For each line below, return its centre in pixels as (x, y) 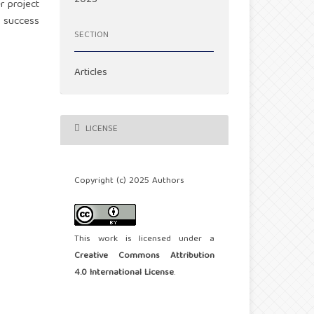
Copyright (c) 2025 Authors (130, 181)
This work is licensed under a (144, 240)
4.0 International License (124, 273)
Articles (91, 73)
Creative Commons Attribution (144, 257)
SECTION (91, 36)
